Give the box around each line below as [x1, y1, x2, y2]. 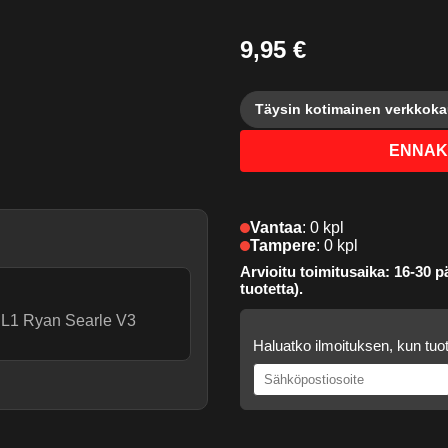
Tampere [250, 237, 316, 255]
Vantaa [250, 219, 302, 237]
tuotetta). [240, 280, 303, 298]
